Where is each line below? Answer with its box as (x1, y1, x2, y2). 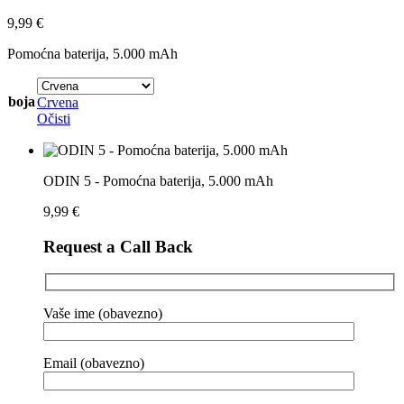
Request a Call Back (43, 236, 193, 256)
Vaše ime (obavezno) (43, 305, 162, 321)
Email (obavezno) (43, 354, 144, 371)
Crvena (37, 94, 78, 110)
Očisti (37, 110, 70, 126)
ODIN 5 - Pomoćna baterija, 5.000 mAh (43, 172, 273, 188)
